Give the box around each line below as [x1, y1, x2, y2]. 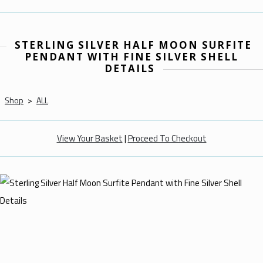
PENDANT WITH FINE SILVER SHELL [25, 50, 238, 64]
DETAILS [104, 62, 155, 76]
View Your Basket [56, 131, 123, 146]
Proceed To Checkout [127, 131, 207, 146]
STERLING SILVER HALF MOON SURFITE [15, 38, 252, 52]
